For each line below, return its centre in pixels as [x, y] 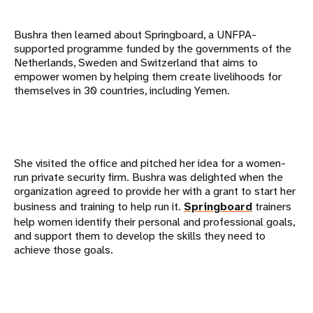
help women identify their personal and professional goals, [154, 221]
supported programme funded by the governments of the [153, 48]
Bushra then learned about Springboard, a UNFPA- [135, 34]
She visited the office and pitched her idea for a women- [150, 163]
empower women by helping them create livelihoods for [148, 76]
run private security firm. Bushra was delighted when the [148, 177]
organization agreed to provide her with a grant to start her [155, 191]
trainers [272, 206]
